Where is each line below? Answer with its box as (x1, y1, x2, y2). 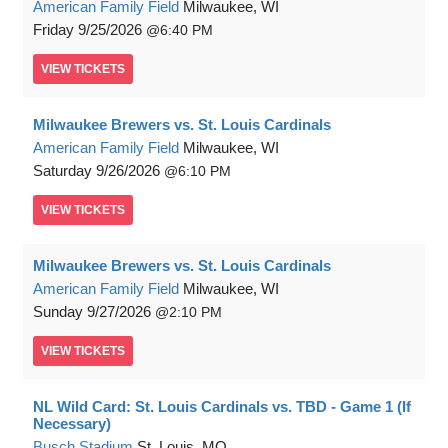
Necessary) (33, 415, 111, 432)
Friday (33, 21, 74, 38)
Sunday (33, 303, 83, 320)
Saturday (33, 162, 92, 179)
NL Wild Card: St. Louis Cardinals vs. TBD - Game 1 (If (33, 398, 411, 415)
